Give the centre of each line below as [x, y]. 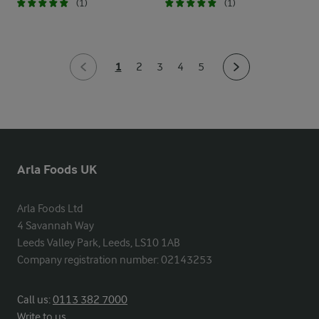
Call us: [35, 300]
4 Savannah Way [56, 226]
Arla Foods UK [57, 170]
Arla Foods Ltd [50, 209]
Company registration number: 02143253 [115, 260]
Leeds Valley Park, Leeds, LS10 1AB [99, 243]
